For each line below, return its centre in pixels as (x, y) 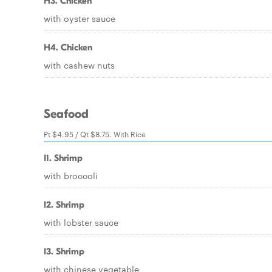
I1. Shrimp (63, 158)
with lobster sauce (81, 222)
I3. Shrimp (64, 251)
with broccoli (71, 175)
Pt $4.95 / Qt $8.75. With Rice (95, 134)
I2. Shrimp (64, 205)
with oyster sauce (80, 18)
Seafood (66, 114)
